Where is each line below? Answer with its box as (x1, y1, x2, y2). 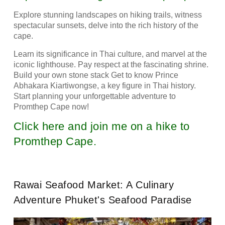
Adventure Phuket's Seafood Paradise (13, 194, 192, 206)
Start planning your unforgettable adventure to (13, 91, 176, 100)
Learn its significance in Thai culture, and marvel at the (13, 49, 207, 58)
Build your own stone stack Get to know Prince (13, 70, 178, 79)
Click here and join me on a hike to (13, 120, 190, 133)
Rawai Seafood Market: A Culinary (13, 179, 174, 191)
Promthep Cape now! (13, 102, 89, 111)
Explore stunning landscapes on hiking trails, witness (13, 11, 202, 20)
